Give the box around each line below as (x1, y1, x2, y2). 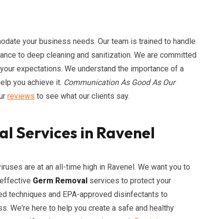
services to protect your (88, 176, 171, 185)
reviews (7, 91, 35, 101)
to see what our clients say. (35, 91, 130, 101)
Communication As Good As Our (64, 78, 175, 87)
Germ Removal (33, 176, 88, 185)
